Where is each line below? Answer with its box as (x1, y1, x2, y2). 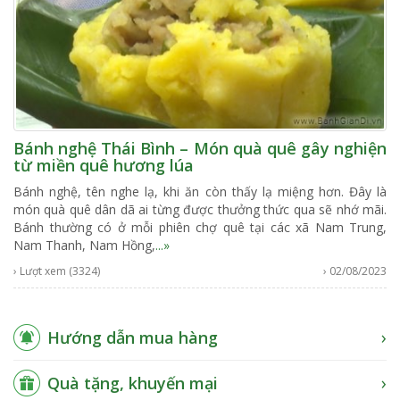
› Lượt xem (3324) (13, 262, 100, 279)
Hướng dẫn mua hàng (47, 326, 218, 348)
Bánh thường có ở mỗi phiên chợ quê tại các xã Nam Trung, (13, 218, 387, 236)
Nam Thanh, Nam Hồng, (13, 236, 155, 254)
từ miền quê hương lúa (13, 154, 194, 176)
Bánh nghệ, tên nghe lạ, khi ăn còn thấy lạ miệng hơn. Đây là (13, 182, 387, 200)
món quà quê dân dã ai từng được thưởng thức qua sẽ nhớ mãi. (13, 200, 387, 218)
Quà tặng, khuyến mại (47, 371, 218, 394)
